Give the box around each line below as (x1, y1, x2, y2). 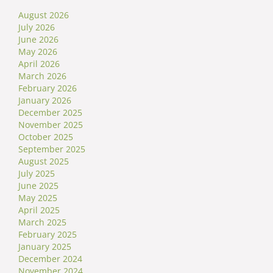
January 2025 (18, 240, 71, 252)
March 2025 (18, 216, 66, 228)
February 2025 (18, 228, 77, 240)
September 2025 (18, 143, 85, 155)
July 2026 (18, 21, 55, 33)
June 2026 (18, 33, 58, 45)
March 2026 (18, 69, 66, 82)
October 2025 (18, 130, 73, 143)
